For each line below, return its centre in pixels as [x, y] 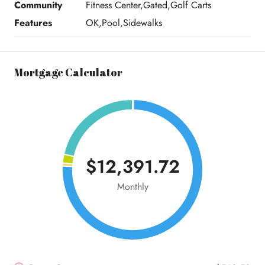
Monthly [132, 187]
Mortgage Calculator [68, 72]
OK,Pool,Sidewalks [124, 23]
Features [33, 23]
